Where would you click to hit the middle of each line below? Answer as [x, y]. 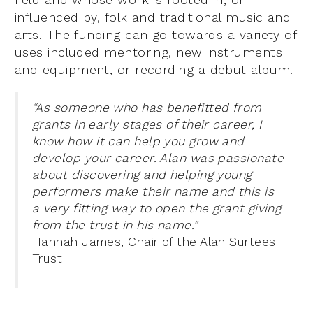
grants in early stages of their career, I [147, 125]
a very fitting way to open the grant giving [157, 209]
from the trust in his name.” [115, 225]
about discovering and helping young [142, 175]
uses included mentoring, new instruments [149, 52]
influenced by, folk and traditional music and [153, 17]
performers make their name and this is [153, 192]
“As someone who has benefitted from [147, 108]
